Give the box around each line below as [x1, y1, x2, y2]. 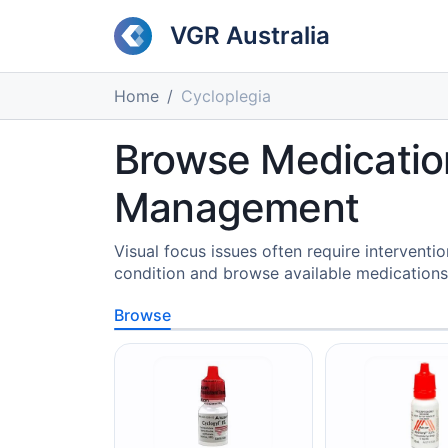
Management [114, 183, 359, 232]
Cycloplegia [181, 86, 271, 106]
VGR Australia [170, 21, 330, 50]
